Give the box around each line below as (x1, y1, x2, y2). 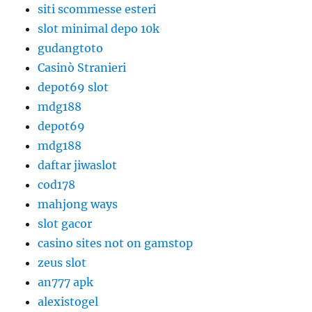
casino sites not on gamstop (38, 236, 194, 251)
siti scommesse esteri (38, 2, 157, 17)
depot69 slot (38, 80, 109, 95)
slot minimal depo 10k (38, 22, 160, 36)
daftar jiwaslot (38, 158, 118, 173)
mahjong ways (38, 197, 118, 212)
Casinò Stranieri (38, 61, 127, 75)
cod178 (38, 178, 76, 192)
